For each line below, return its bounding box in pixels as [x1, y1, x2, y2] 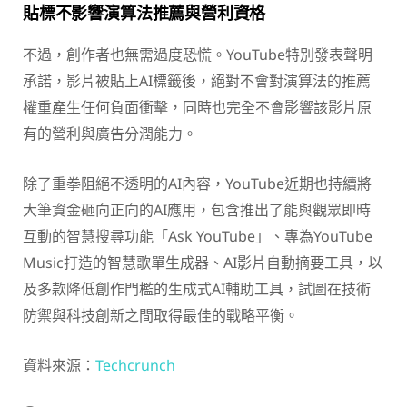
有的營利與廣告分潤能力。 [23, 123, 197, 144]
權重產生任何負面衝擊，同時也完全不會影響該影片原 [23, 96, 372, 117]
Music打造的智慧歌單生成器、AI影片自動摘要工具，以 [23, 252, 382, 273]
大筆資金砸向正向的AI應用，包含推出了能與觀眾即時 [23, 199, 371, 220]
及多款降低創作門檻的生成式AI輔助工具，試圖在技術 [23, 278, 371, 299]
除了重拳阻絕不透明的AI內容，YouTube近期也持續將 [23, 173, 372, 194]
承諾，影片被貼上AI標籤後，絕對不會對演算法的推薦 [23, 70, 371, 91]
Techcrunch [95, 354, 175, 375]
